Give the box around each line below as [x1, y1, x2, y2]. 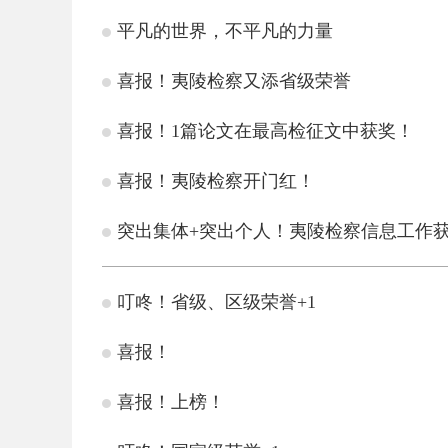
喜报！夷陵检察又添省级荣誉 [117, 71, 351, 91]
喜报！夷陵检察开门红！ [117, 171, 315, 191]
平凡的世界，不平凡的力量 [117, 21, 333, 41]
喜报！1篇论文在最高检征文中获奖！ [117, 121, 414, 141]
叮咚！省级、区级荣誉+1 [117, 292, 316, 312]
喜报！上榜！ [117, 392, 225, 412]
